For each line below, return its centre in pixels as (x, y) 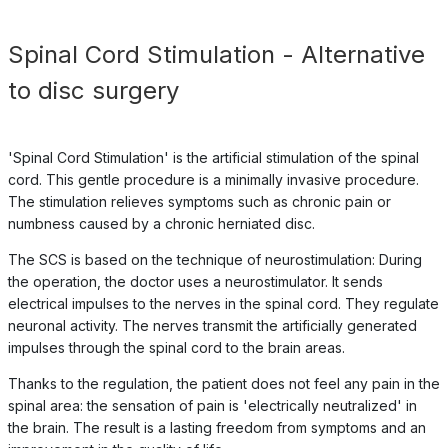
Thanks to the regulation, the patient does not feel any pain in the (223, 383)
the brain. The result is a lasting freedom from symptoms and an (216, 427)
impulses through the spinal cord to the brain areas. (176, 347)
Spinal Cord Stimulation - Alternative (216, 54)
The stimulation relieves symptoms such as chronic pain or (199, 201)
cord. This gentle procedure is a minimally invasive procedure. (213, 179)
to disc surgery (93, 90)
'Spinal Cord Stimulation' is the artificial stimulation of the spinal (213, 157)
